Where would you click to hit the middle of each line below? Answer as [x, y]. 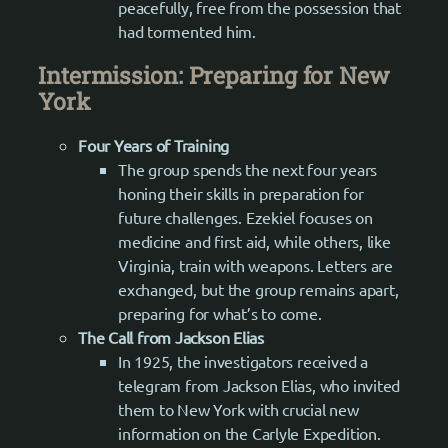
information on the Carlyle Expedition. [249, 433]
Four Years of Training [154, 145]
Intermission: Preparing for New [214, 74]
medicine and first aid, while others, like [254, 241]
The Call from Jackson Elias [171, 337]
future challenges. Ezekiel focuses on [245, 217]
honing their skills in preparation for [241, 193]
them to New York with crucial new [238, 409]
